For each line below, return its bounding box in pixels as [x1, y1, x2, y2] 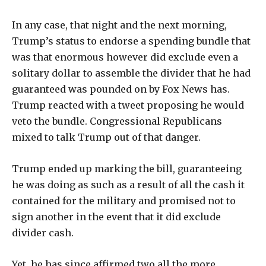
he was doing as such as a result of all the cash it [12, 179, 245, 191]
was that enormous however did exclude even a [12, 51, 238, 64]
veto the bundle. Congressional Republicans [12, 115, 222, 128]
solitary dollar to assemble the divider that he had [12, 67, 251, 80]
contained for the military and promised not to [12, 195, 236, 207]
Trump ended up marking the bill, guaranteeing [12, 163, 242, 175]
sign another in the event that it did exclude [12, 211, 221, 223]
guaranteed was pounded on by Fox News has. [12, 83, 230, 96]
